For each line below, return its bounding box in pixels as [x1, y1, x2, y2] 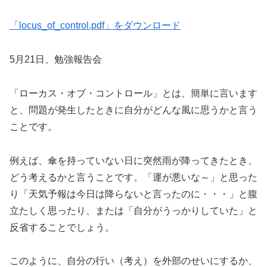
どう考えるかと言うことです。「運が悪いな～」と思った [10, 172, 257, 182]
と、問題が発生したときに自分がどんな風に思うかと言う [10, 104, 257, 115]
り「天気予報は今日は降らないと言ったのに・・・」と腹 [10, 188, 257, 199]
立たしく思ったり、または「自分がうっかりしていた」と [10, 205, 257, 216]
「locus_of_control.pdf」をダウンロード [10, 20, 181, 31]
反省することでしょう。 [10, 222, 114, 232]
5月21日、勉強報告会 [10, 54, 102, 64]
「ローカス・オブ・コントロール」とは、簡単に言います [10, 88, 257, 98]
